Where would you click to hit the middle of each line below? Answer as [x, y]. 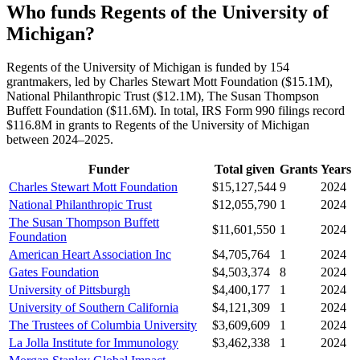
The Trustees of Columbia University [103, 325]
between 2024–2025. [60, 140]
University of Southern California [94, 308]
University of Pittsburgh [70, 290]
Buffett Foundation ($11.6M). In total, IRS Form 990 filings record [176, 111]
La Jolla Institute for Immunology [94, 343]
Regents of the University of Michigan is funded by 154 [148, 67]
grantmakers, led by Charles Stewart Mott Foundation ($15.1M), [170, 82]
